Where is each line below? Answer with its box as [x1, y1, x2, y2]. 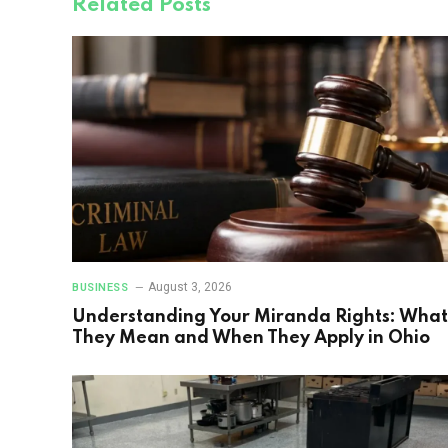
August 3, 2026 [148, 280, 233, 295]
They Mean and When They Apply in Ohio [72, 329, 430, 348]
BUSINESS [72, 281, 129, 295]
